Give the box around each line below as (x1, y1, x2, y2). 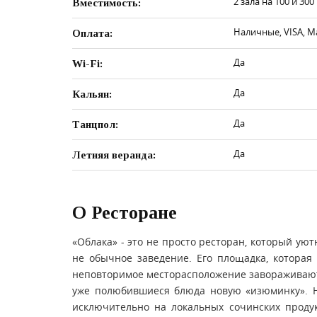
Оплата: (72, 28, 113, 39)
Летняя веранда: (72, 149, 156, 161)
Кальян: (72, 88, 112, 100)
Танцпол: (72, 119, 118, 130)
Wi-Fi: (72, 58, 103, 69)
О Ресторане (72, 202, 177, 223)
